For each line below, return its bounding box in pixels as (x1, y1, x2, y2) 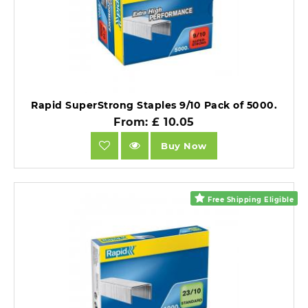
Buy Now (161, 140, 207, 151)
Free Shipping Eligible (205, 196, 294, 204)
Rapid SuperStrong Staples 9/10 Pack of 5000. (31, 99, 277, 112)
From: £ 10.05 (113, 115, 195, 129)
